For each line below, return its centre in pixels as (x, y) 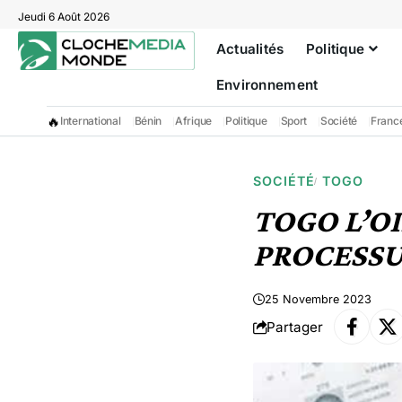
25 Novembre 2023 (318, 299)
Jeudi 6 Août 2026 (64, 17)
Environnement (267, 85)
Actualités (250, 49)
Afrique (194, 121)
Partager (295, 327)
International (91, 121)
